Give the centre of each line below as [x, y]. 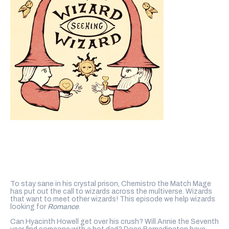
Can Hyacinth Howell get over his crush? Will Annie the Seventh [114, 221]
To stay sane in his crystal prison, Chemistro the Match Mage [111, 184]
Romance [63, 207]
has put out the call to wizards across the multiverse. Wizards [111, 191]
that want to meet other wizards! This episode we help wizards [113, 199]
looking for [29, 207]
